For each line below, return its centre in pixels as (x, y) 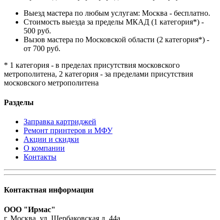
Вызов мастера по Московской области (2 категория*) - (116, 40)
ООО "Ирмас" (30, 209)
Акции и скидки (51, 139)
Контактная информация (49, 190)
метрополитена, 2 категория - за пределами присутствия (98, 74)
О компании (44, 148)
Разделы (19, 102)
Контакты (40, 157)
